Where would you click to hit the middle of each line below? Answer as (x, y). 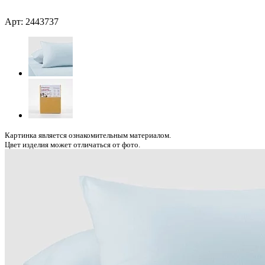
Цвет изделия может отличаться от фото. (72, 144)
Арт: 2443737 (32, 21)
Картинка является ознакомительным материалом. (88, 135)
